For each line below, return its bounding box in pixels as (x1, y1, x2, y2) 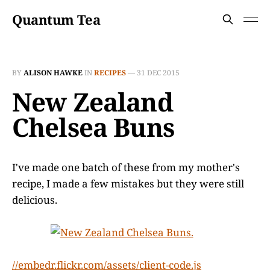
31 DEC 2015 (137, 67, 180, 78)
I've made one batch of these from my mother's (12, 160, 240, 174)
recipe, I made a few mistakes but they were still (12, 177, 244, 190)
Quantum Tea (12, 10, 101, 28)
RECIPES (94, 67, 126, 78)
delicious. (12, 193, 57, 207)
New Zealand (12, 84, 173, 119)
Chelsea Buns (12, 110, 174, 144)
